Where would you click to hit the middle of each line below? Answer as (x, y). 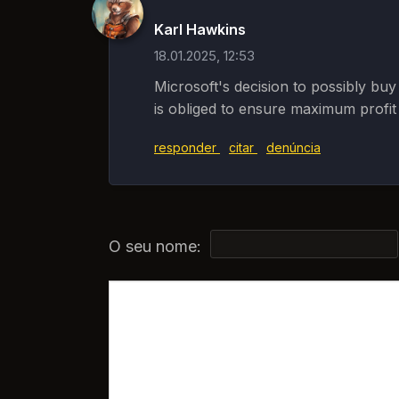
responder (187, 148)
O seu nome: (155, 247)
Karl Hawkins (200, 30)
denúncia (293, 148)
